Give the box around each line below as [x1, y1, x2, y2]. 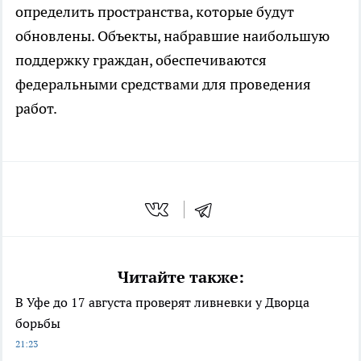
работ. [15, 99, 57, 118]
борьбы [15, 314, 60, 331]
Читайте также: [117, 266, 244, 288]
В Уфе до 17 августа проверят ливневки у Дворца [15, 293, 309, 310]
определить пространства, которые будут [15, 2, 294, 22]
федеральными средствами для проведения [15, 75, 311, 94]
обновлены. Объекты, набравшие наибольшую [15, 27, 330, 46]
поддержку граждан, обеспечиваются [15, 51, 267, 70]
